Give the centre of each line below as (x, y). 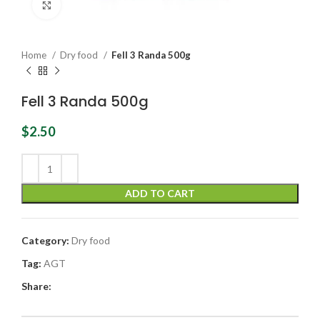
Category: (45, 241)
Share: (36, 286)
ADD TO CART (160, 194)
